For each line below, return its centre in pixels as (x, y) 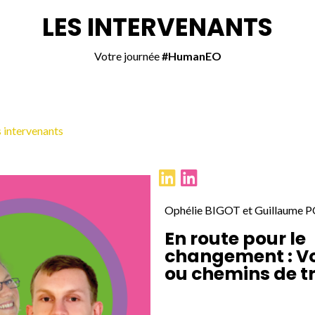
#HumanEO (191, 56)
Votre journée (128, 56)
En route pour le (235, 239)
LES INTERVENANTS (157, 27)
